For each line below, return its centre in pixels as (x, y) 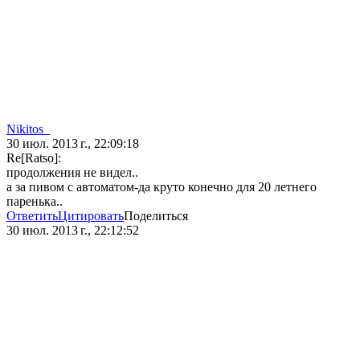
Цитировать (91, 216)
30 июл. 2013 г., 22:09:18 (73, 144)
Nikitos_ (28, 129)
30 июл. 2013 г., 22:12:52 (73, 231)
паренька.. (35, 202)
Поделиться (156, 216)
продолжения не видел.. (72, 173)
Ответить (32, 216)
